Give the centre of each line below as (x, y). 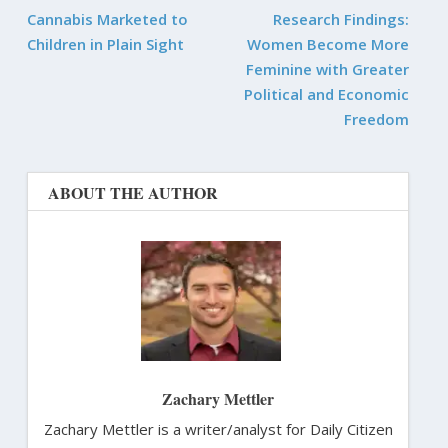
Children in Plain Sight (105, 44)
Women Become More (328, 44)
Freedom (377, 119)
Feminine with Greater (328, 69)
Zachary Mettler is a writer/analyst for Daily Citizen (218, 429)
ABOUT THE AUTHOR (132, 193)
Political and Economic (327, 94)
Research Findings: (341, 19)
